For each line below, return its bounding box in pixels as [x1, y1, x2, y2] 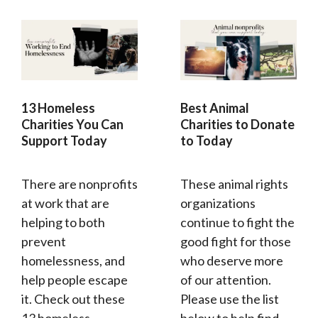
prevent [21, 234, 66, 250]
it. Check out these [21, 291, 125, 307]
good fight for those [180, 234, 291, 250]
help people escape [21, 272, 128, 288]
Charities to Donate [180, 116, 295, 133]
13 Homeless [21, 100, 95, 116]
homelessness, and [21, 253, 125, 269]
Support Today [21, 133, 107, 149]
